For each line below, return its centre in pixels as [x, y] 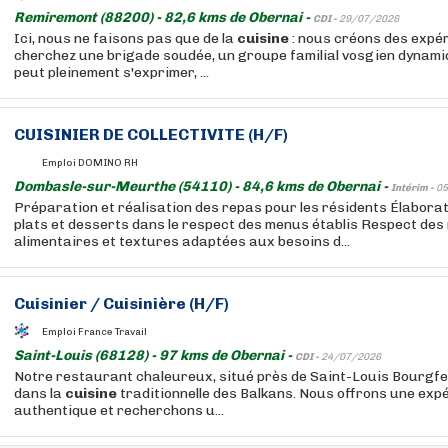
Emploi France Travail [94, 331]
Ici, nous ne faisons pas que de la [125, 38]
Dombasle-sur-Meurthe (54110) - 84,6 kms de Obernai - [202, 186]
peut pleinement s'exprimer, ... [111, 72]
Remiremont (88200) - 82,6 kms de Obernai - [163, 17]
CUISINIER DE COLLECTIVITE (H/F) [151, 134]
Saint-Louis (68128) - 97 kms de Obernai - [154, 355]
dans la [39, 393]
